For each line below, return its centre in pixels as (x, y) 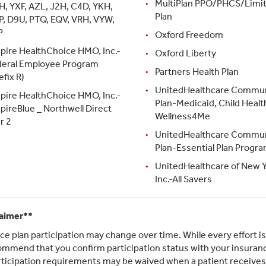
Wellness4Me (182, 116)
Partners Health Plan (197, 71)
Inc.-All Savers (183, 179)
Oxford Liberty (185, 53)
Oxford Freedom (189, 34)
